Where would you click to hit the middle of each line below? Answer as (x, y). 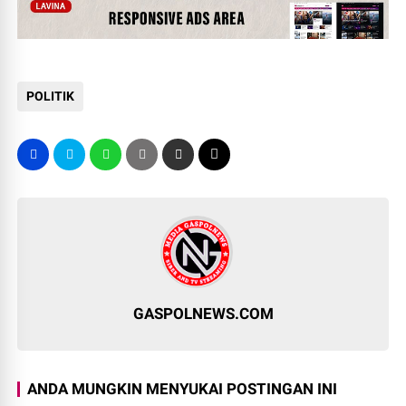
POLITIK (51, 97)
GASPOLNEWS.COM (203, 314)
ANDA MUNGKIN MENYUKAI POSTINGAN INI (183, 389)
